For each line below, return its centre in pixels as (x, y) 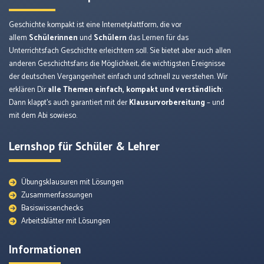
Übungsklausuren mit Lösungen (73, 182)
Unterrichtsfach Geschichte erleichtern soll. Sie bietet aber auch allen (120, 51)
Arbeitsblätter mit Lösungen (66, 221)
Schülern (110, 38)
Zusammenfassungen (57, 195)
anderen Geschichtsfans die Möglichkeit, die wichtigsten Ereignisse (117, 64)
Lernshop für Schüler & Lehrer (84, 146)
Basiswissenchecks (52, 208)
